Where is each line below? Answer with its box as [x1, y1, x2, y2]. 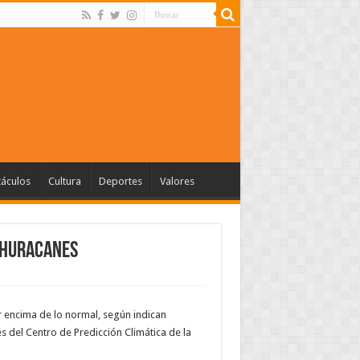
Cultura [47, 174, 81, 187]
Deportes [98, 174, 142, 187]
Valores [159, 174, 194, 187]
